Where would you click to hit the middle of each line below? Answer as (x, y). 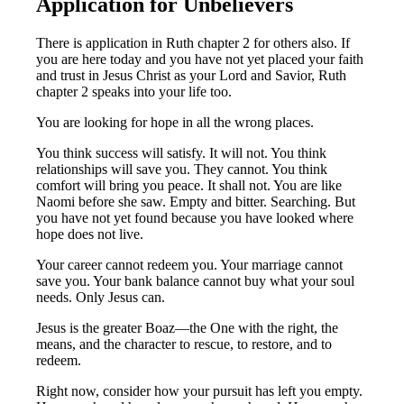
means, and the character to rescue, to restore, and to (184, 344)
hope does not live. (90, 234)
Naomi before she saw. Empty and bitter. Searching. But (196, 201)
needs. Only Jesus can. (101, 297)
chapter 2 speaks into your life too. (134, 91)
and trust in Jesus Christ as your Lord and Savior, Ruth (192, 75)
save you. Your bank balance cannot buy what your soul (196, 280)
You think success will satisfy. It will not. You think (182, 152)
